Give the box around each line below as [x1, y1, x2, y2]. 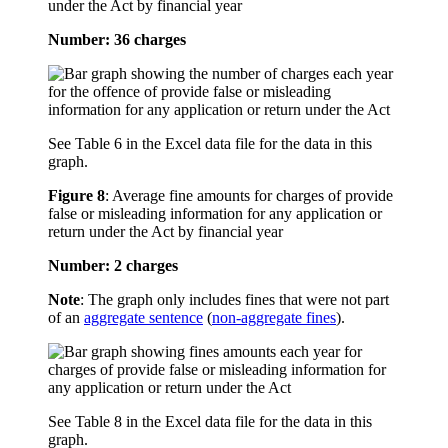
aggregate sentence [84, 309, 203, 327]
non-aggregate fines [212, 309, 336, 327]
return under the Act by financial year [48, 223, 283, 241]
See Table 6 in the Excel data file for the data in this [48, 135, 372, 153]
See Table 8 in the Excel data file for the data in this [48, 413, 372, 431]
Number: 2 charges [48, 257, 178, 275]
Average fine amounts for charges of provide [112, 187, 393, 205]
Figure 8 [48, 187, 105, 205]
